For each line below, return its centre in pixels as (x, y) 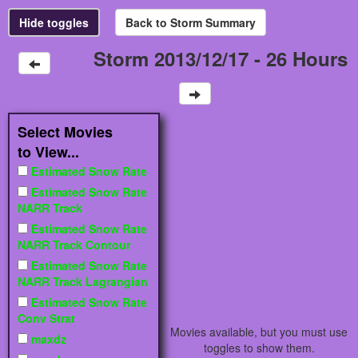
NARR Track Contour (74, 245)
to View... (48, 152)
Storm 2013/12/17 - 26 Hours (221, 58)
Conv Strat (46, 318)
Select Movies (65, 132)
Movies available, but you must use (259, 332)
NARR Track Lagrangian (83, 282)
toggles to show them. (259, 348)
